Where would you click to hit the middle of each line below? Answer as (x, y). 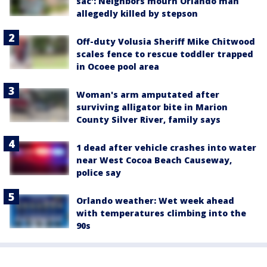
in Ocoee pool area (118, 67)
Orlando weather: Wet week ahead (155, 201)
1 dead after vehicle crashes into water (166, 148)
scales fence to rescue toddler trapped (165, 54)
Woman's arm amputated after (148, 95)
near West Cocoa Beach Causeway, (154, 160)
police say (99, 173)
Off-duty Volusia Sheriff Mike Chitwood (166, 42)
